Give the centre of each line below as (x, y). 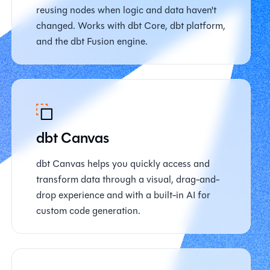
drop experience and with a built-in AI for (123, 195)
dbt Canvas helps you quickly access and (123, 164)
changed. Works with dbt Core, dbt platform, (130, 26)
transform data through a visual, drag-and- (127, 179)
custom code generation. (88, 211)
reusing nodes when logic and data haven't (126, 10)
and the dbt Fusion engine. (92, 41)
